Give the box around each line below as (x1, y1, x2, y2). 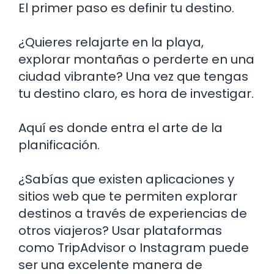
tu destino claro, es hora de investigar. (18, 84, 254, 102)
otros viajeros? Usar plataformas (18, 221, 222, 239)
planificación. (18, 136, 100, 154)
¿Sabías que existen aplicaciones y (18, 170, 234, 188)
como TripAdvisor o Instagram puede (18, 239, 249, 256)
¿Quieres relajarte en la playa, (18, 33, 204, 51)
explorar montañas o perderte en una (18, 50, 254, 68)
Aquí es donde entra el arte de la (18, 119, 223, 136)
